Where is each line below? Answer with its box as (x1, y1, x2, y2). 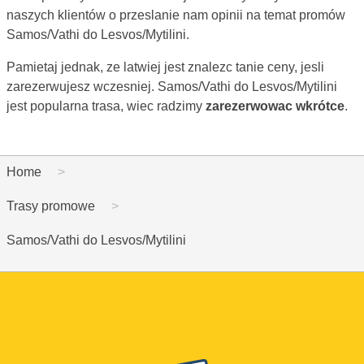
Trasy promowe (6, 198, 95, 213)
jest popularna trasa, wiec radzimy (6, 98, 206, 113)
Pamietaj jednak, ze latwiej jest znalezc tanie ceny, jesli (6, 59, 324, 74)
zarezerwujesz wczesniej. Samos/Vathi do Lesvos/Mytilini (6, 79, 337, 93)
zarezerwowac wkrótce (206, 98, 344, 113)
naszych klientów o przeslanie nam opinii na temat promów (6, 7, 345, 22)
